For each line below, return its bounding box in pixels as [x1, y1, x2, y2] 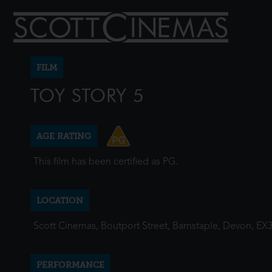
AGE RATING [36, 131, 91, 141]
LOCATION [36, 195, 83, 205]
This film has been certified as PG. [33, 157, 178, 167]
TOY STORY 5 [30, 84, 144, 107]
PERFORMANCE [36, 260, 104, 270]
